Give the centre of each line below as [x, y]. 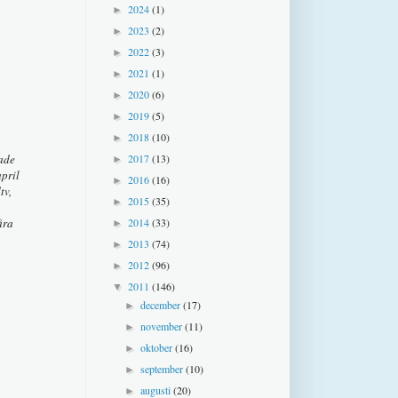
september [163, 368]
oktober [158, 347]
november [163, 326]
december [162, 304]
